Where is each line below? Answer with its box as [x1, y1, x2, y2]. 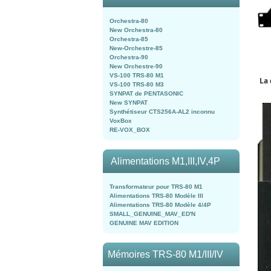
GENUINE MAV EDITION [109, 220, 178, 226]
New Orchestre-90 [109, 63, 163, 70]
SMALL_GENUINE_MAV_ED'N [109, 211, 195, 217]
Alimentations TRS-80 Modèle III [109, 192, 203, 199]
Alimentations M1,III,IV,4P [110, 156, 220, 166]
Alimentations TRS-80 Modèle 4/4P [109, 201, 211, 208]
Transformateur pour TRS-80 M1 [109, 183, 203, 190]
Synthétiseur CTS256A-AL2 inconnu [109, 108, 215, 115]
